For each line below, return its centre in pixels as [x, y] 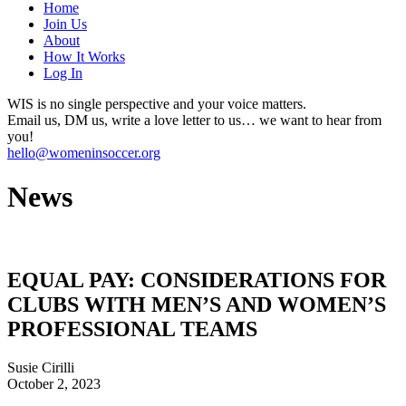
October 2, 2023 [54, 383]
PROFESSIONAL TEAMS [132, 329]
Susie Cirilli [41, 367]
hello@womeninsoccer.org [84, 153]
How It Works [84, 57]
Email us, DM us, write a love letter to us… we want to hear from [194, 120]
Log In [63, 73]
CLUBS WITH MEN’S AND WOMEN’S [197, 304]
